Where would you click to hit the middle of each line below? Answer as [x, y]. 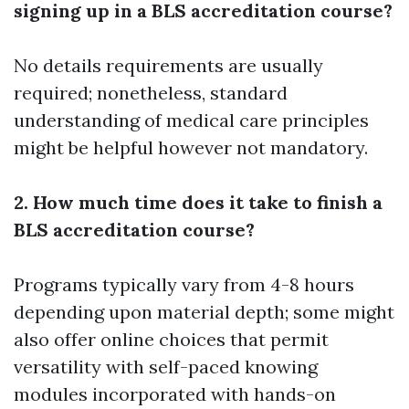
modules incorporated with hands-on [175, 394]
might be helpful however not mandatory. [191, 148]
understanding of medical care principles [191, 121]
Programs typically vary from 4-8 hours [184, 285]
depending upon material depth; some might [204, 312]
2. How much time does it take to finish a [198, 203]
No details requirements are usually [168, 66]
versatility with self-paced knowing [166, 367]
